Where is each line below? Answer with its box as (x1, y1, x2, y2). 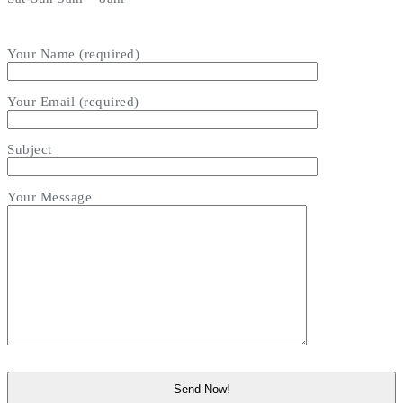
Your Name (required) (7, 46, 139, 61)
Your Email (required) (7, 94, 139, 109)
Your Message (7, 189, 92, 204)
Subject (7, 141, 52, 157)
